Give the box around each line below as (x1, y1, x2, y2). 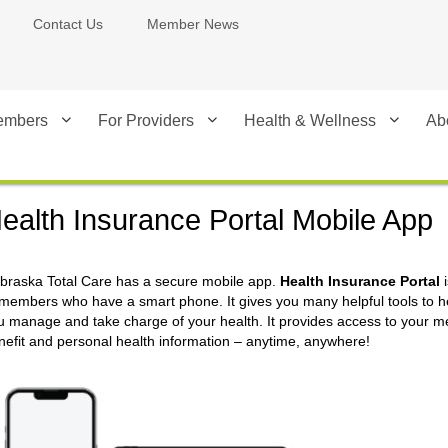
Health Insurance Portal (280, 272, 441, 289)
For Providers (98, 112, 194, 129)
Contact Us (33, 16, 103, 32)
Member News (147, 16, 239, 32)
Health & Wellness (244, 112, 376, 129)
